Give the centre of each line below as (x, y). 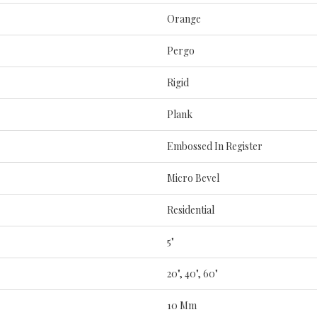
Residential (191, 209)
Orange (184, 18)
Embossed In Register (215, 146)
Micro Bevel (193, 178)
